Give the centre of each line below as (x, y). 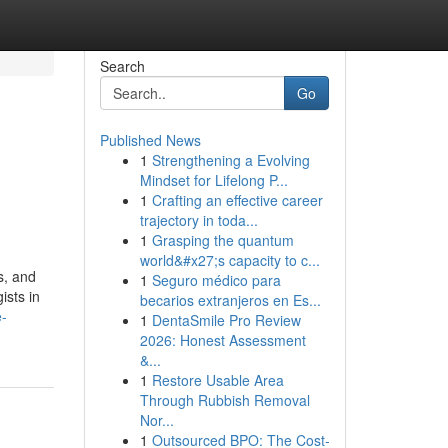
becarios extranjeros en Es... (230, 300)
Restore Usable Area (217, 380)
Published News (150, 140)
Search (122, 66)
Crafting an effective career (237, 200)
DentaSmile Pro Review (226, 320)
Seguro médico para (216, 280)
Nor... (156, 420)
